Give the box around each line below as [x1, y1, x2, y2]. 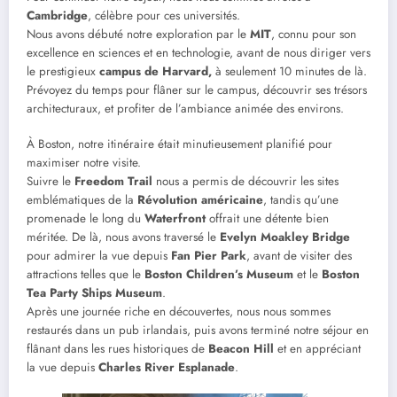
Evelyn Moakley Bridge [220, 228, 350, 245]
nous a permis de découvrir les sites [152, 172, 339, 190]
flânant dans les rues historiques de [27, 339, 208, 357]
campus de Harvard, [99, 62, 212, 80]
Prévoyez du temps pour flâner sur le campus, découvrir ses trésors [27, 81, 367, 98]
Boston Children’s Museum [144, 265, 293, 283]
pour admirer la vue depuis [27, 246, 171, 264]
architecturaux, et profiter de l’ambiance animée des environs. [27, 99, 344, 117]
